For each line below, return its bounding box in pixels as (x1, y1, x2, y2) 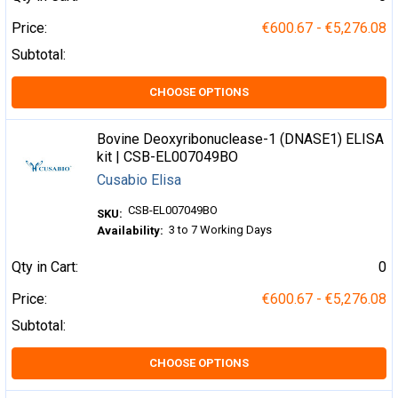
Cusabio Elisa (97, 171, 182, 188)
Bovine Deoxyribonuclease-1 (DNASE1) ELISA (97, 130, 385, 147)
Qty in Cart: (12, 258, 78, 275)
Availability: (97, 224, 164, 238)
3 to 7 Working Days (169, 222, 273, 236)
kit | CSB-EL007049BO (97, 147, 239, 165)
